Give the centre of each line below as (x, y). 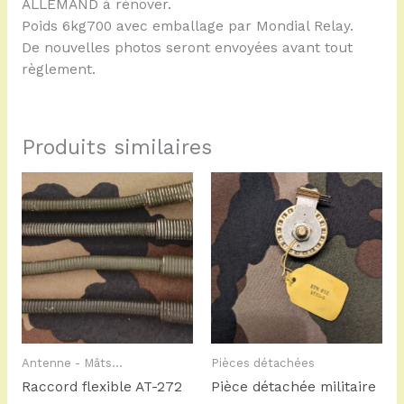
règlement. (58, 70)
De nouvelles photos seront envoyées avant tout (187, 48)
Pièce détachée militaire (294, 387)
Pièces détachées (263, 363)
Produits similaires (116, 147)
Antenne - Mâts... (72, 363)
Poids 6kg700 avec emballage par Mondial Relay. (187, 27)
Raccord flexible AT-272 (101, 387)
